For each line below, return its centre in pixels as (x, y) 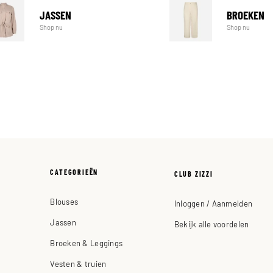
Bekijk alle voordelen (211, 224)
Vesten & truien (78, 263)
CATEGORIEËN (74, 172)
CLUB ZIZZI (193, 173)
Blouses (64, 201)
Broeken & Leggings (87, 243)
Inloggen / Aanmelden (213, 203)
